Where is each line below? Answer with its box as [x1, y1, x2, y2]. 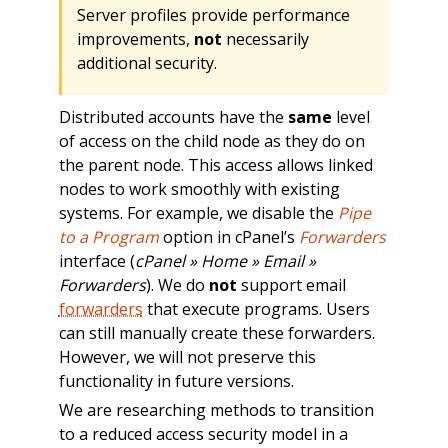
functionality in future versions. [58, 369, 294, 392]
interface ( [58, 249, 135, 272]
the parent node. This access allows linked [58, 153, 373, 176]
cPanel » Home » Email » [134, 249, 316, 272]
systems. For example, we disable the [58, 201, 338, 224]
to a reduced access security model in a [58, 422, 348, 445]
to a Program [58, 225, 159, 248]
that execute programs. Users [142, 297, 370, 320]
